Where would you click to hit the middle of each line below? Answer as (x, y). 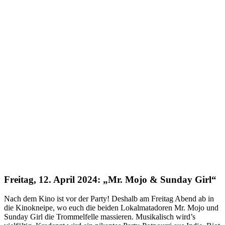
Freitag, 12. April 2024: (53, 179)
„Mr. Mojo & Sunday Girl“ (161, 179)
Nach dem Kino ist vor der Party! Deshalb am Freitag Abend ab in (109, 199)
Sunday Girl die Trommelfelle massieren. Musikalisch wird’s (100, 217)
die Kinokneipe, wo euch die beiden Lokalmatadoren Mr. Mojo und (111, 208)
